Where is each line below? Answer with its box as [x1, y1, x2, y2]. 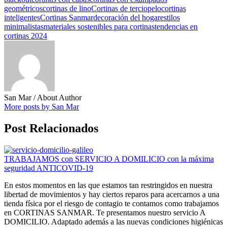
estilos [160, 13, 180, 22]
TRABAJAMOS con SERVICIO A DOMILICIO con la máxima [4, 155, 214, 164]
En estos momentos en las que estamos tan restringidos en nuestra [4, 181, 212, 190]
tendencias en [155, 22, 198, 31]
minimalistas [4, 22, 44, 31]
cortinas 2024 [4, 31, 47, 41]
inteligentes [4, 13, 40, 22]
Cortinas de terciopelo [91, 4, 161, 13]
